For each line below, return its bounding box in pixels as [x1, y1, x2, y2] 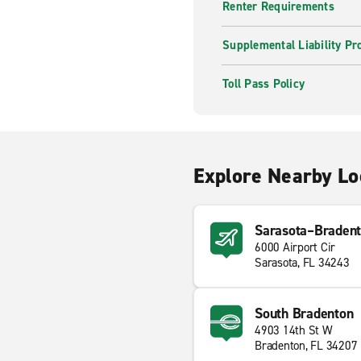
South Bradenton [255, 304, 354, 323]
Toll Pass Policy [222, 76, 305, 92]
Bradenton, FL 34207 [255, 338, 358, 354]
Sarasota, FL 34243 [255, 255, 350, 271]
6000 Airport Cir [255, 239, 335, 255]
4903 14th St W [255, 322, 333, 338]
